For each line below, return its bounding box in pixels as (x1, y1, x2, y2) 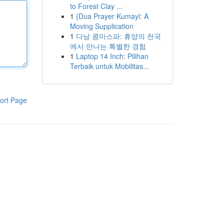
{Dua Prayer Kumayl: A (75, 11, 148, 21)
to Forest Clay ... (69, 1, 122, 11)
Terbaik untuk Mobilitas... (69, 61, 149, 71)
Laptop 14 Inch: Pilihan (75, 51, 148, 61)
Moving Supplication (69, 21, 133, 31)
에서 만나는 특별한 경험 (69, 41, 146, 51)
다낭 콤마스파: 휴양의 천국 (75, 31, 161, 41)
